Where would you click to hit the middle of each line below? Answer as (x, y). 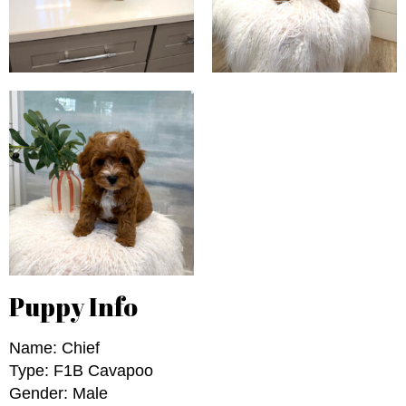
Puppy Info (73, 307)
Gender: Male (58, 394)
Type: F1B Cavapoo (81, 371)
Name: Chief (54, 348)
